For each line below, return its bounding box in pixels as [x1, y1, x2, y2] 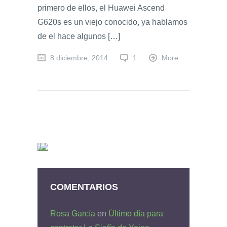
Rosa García [50, 209, 95, 218]
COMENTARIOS [50, 181, 118, 193]
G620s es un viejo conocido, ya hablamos [37, 18, 187, 27]
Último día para [108, 209, 163, 218]
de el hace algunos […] [37, 32, 120, 41]
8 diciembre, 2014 [50, 54, 108, 62]
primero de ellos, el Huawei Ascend [37, 4, 165, 13]
